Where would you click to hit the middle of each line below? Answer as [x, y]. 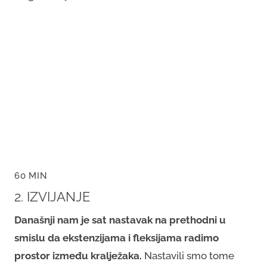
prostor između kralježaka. [78, 255]
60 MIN [31, 176]
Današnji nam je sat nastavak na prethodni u [120, 220]
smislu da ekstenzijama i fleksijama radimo [117, 237]
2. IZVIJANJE [52, 197]
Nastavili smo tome [188, 255]
